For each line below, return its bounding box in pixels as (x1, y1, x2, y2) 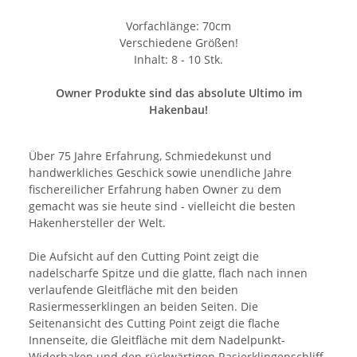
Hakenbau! (149, 101, 208, 117)
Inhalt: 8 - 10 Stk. (134, 51, 223, 67)
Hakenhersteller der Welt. (29, 214, 166, 230)
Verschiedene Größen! (119, 34, 238, 50)
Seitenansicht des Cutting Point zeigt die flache (29, 315, 280, 331)
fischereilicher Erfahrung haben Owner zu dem (29, 181, 281, 197)
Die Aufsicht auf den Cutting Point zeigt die (29, 248, 259, 264)
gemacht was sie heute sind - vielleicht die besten (29, 198, 296, 214)
